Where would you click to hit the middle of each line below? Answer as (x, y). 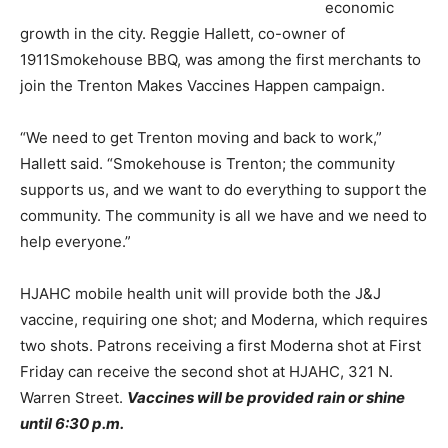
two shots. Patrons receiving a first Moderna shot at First (220, 345)
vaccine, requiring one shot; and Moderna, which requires (224, 319)
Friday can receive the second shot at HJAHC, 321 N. (206, 371)
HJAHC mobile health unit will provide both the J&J (200, 293)
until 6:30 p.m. (72, 423)
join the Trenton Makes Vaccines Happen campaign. (202, 85)
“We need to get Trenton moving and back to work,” (201, 137)
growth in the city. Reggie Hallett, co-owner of (182, 33)
